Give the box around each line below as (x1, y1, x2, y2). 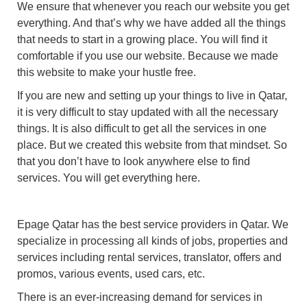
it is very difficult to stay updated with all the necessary (17, 106, 278, 118)
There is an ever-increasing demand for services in (17, 291, 262, 303)
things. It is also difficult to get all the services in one (17, 122, 267, 134)
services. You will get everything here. (17, 171, 200, 184)
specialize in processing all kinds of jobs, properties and (17, 234, 288, 247)
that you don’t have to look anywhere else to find (17, 155, 250, 167)
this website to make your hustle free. (17, 66, 196, 78)
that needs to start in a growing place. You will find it (17, 33, 267, 45)
